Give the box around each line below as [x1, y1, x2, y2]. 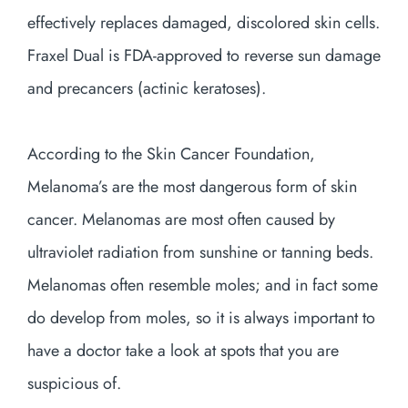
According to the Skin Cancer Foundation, [27, 142, 315, 166]
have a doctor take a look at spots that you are [27, 339, 339, 362]
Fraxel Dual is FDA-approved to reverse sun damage [27, 44, 381, 67]
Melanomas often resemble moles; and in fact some [27, 273, 378, 297]
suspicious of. [27, 372, 121, 395]
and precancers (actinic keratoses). [27, 76, 266, 100]
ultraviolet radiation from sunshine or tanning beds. [27, 240, 373, 264]
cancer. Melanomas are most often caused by [27, 208, 335, 231]
